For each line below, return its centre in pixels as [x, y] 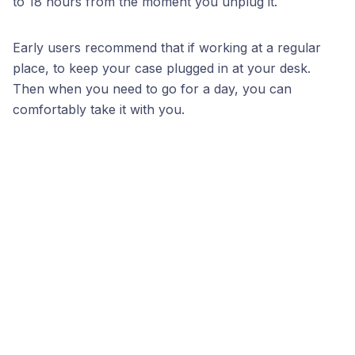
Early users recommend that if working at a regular [167, 48]
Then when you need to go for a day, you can [152, 89]
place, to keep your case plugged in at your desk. [162, 68]
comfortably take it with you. [99, 109]
